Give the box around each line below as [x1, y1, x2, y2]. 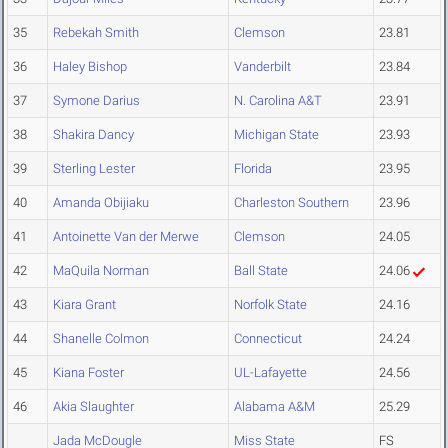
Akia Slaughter [53, 399, 134, 415]
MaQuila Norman [53, 263, 149, 279]
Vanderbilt [234, 59, 291, 75]
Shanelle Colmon [53, 331, 149, 347]
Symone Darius [53, 93, 140, 109]
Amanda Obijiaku [53, 195, 149, 211]
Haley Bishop [53, 59, 127, 75]
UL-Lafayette [234, 365, 307, 381]
